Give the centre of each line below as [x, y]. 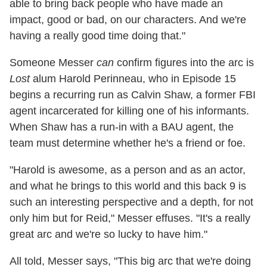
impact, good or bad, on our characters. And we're [128, 20]
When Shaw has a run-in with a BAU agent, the [122, 127]
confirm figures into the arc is [184, 63]
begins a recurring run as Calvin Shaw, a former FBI [133, 95]
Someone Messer [53, 63]
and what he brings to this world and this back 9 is [128, 186]
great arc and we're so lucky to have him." [108, 235]
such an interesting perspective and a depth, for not [131, 202]
